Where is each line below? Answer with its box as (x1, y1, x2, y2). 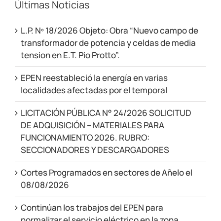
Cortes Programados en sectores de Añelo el (20, 167, 192, 179)
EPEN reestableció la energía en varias (20, 72, 168, 84)
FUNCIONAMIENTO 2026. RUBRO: (20, 132, 149, 144)
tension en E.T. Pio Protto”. (20, 49, 120, 61)
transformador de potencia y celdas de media (20, 37, 196, 49)
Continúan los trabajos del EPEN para (20, 202, 163, 214)
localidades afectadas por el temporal (20, 84, 167, 96)
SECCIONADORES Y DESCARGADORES (20, 144, 169, 156)
